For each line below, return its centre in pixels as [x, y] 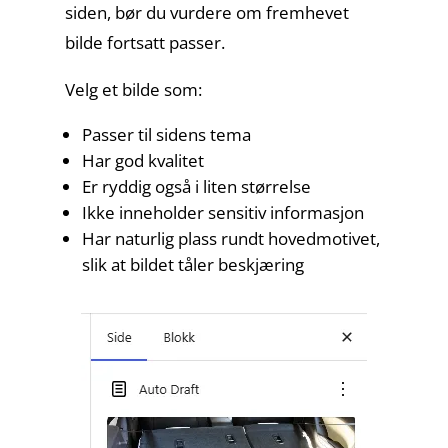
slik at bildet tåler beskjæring [192, 264]
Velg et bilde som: [133, 89]
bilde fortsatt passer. [144, 42]
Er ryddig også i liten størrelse [196, 186]
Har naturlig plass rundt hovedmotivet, [230, 238]
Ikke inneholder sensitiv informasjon [222, 212]
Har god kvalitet [142, 160]
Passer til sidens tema [166, 134]
